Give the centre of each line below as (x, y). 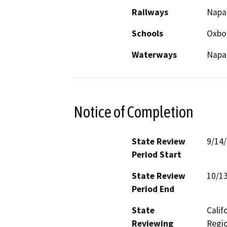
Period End (153, 189)
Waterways (154, 55)
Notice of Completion (134, 112)
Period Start (157, 154)
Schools (147, 34)
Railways (150, 12)
